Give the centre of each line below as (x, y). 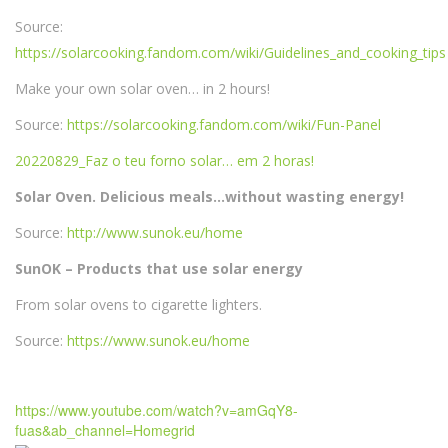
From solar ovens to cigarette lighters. (138, 305)
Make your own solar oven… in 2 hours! (142, 89)
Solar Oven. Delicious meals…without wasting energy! (209, 197)
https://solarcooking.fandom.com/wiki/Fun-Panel (224, 125)
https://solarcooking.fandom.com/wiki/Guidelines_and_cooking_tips (230, 53)
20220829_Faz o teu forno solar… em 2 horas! (164, 161)
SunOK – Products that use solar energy (159, 269)
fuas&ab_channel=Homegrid (105, 430)
